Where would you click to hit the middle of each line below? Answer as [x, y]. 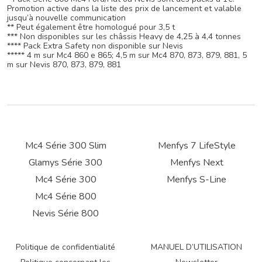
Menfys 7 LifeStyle [196, 146]
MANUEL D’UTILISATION [196, 247]
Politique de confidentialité [65, 247]
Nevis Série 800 [65, 213]
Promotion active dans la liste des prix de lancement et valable [124, 8]
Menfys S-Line [196, 180]
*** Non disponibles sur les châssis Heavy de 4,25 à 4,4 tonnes [124, 37]
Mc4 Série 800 [65, 196]
